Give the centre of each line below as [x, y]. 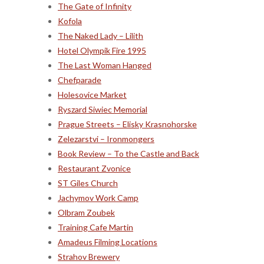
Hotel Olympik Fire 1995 [102, 50]
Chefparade [80, 80]
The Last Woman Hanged [105, 65]
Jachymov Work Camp [98, 197]
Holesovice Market [92, 94]
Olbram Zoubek [86, 212]
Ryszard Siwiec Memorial [103, 109]
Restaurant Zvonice [94, 168]
